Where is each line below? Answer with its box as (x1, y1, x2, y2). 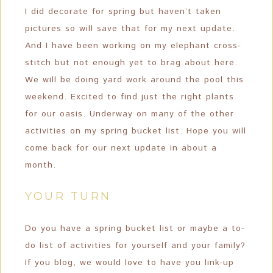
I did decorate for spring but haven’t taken (25, 5, 221, 18)
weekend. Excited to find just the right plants (25, 91, 234, 103)
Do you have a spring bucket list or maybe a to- (25, 222, 245, 235)
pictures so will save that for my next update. (25, 23, 235, 35)
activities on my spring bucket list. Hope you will (25, 125, 246, 137)
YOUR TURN (25, 190, 112, 203)
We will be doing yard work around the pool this (25, 74, 244, 86)
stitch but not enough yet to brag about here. (25, 57, 238, 69)
